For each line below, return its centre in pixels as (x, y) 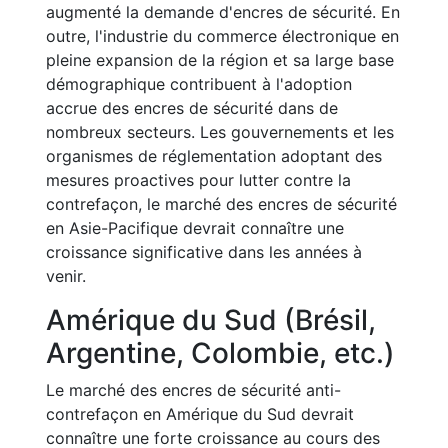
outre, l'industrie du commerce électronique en (222, 36)
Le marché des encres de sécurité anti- (193, 390)
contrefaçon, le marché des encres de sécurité (221, 204)
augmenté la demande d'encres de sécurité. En (223, 12)
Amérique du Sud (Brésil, (211, 320)
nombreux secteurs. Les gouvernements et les (220, 132)
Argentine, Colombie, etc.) (220, 353)
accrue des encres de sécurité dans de (192, 108)
